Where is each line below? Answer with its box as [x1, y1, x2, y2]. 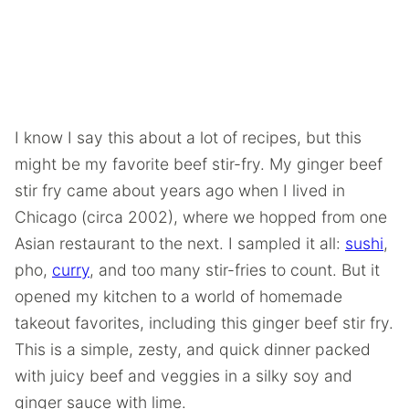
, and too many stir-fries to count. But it [89, 260, 380, 279]
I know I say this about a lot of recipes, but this [15, 128, 362, 147]
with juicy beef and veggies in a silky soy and [15, 366, 352, 385]
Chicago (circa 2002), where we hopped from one [15, 207, 387, 226]
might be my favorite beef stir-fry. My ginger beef [15, 154, 383, 173]
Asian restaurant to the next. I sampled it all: [15, 234, 345, 253]
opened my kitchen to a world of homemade [15, 287, 342, 306]
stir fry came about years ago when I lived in [15, 181, 345, 200]
